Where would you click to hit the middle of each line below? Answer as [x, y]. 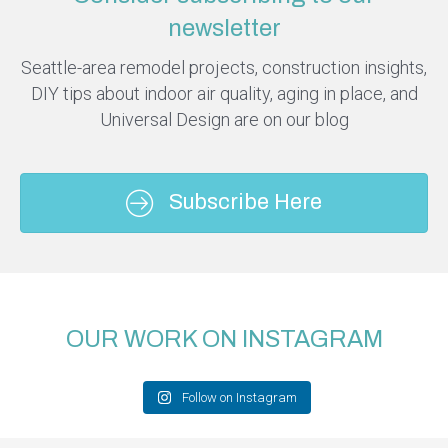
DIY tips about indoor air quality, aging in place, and [224, 94]
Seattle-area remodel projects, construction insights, [224, 68]
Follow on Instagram [239, 398]
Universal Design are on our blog [224, 120]
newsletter [224, 28]
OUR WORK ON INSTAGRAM [224, 339]
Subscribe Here [245, 202]
